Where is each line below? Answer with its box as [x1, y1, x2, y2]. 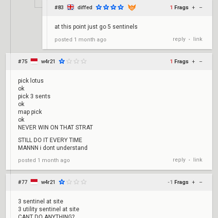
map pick [18, 109, 42, 115]
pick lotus [18, 77, 44, 84]
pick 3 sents [18, 93, 51, 100]
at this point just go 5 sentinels [54, 23, 138, 30]
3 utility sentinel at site [18, 206, 79, 213]
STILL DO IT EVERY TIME [18, 137, 82, 144]
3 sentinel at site [18, 198, 63, 205]
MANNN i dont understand [18, 145, 88, 151]
